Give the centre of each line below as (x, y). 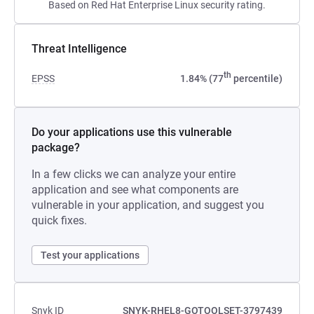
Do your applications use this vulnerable (132, 132)
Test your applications (90, 255)
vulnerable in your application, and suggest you (148, 205)
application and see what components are (135, 190)
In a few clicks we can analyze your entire (134, 174)
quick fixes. (59, 220)
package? (56, 148)
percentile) (257, 78)
